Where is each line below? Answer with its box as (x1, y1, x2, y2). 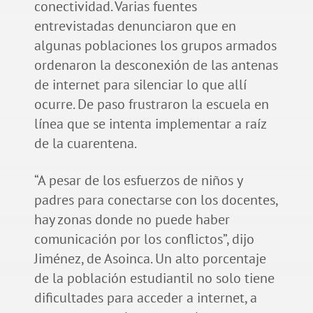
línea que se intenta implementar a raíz (34, 114, 266, 133)
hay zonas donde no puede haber (34, 210, 230, 228)
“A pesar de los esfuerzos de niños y (34, 170, 242, 189)
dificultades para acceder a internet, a (34, 288, 257, 307)
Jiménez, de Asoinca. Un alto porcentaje (34, 249, 266, 268)
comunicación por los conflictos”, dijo (34, 229, 254, 248)
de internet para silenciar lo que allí (34, 75, 247, 94)
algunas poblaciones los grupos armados (34, 36, 277, 54)
